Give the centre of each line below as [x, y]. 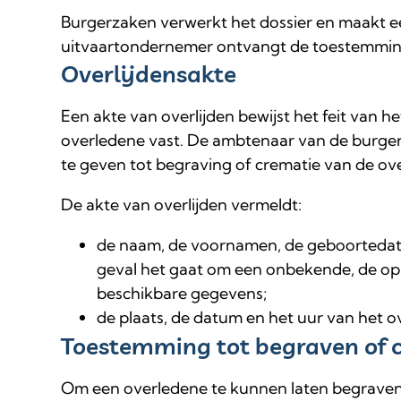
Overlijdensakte [149, 74]
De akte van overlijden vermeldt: [181, 205]
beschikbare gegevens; [182, 294]
